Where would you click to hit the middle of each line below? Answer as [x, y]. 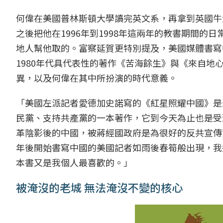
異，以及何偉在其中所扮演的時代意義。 [97, 77]
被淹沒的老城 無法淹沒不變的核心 [99, 187]
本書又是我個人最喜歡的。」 [74, 162]
